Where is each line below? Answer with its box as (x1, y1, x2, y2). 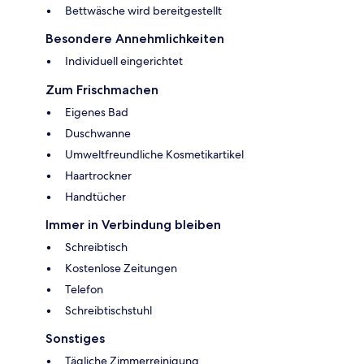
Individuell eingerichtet (65, 53, 183, 68)
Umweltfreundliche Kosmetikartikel (65, 146, 244, 162)
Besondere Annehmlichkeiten (45, 30, 224, 46)
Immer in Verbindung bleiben (45, 216, 221, 232)
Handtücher (65, 188, 126, 204)
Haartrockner (65, 167, 132, 183)
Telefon (65, 281, 103, 297)
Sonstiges (45, 330, 105, 346)
